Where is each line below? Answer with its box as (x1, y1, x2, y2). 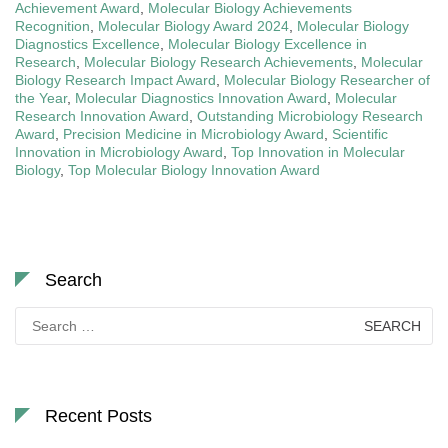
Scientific (332, 126, 388, 143)
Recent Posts (45, 406, 152, 427)
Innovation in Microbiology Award (15, 144, 223, 161)
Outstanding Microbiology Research (197, 108, 423, 125)
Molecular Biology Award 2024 (98, 18, 289, 35)
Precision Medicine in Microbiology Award (63, 126, 324, 143)
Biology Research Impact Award (15, 72, 216, 89)
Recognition (15, 18, 90, 35)
